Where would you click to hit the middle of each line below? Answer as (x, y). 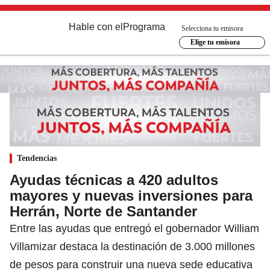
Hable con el (96, 27)
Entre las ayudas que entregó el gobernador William (134, 228)
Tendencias (37, 158)
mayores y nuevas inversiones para (131, 195)
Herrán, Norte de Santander (103, 211)
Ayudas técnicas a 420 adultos (114, 180)
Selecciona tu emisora (212, 28)
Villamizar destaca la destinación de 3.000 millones (132, 246)
